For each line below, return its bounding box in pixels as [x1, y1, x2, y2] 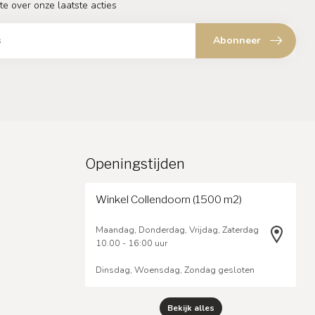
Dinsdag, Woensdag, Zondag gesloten [96, 264, 255, 276]
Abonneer [213, 34, 261, 48]
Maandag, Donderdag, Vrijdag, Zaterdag [96, 224, 259, 236]
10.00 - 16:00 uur [96, 237, 167, 250]
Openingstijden [85, 155, 185, 173]
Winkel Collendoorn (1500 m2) [96, 193, 242, 207]
